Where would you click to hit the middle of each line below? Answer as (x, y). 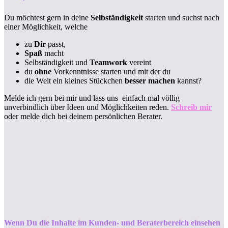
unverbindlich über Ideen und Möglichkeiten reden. (88, 107)
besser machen (150, 81)
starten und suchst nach (181, 18)
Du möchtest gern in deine (47, 18)
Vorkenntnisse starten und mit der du (111, 72)
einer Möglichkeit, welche (46, 27)
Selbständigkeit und (57, 63)
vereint (139, 63)
